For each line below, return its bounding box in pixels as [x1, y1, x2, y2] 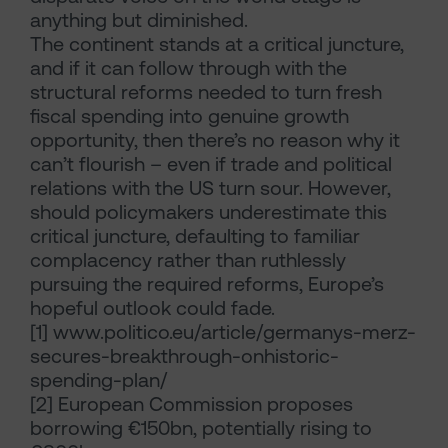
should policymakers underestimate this [30, 200, 387, 225]
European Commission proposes [53, 392, 353, 417]
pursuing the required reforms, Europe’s [30, 272, 384, 297]
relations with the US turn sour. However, [30, 176, 391, 201]
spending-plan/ [30, 368, 167, 393]
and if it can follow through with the [30, 56, 347, 81]
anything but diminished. [30, 8, 248, 33]
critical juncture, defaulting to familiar [30, 224, 360, 249]
